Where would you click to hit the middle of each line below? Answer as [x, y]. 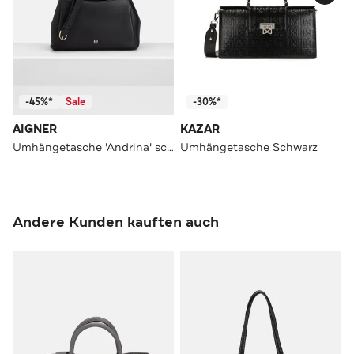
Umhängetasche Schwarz [249, 147]
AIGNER [35, 129]
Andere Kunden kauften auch [116, 222]
